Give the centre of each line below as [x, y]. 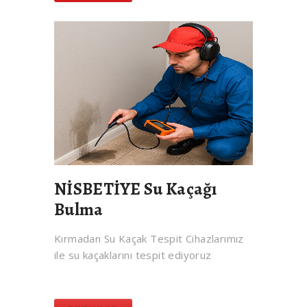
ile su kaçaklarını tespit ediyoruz [133, 255]
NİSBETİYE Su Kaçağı [136, 189]
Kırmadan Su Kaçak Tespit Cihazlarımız [149, 239]
